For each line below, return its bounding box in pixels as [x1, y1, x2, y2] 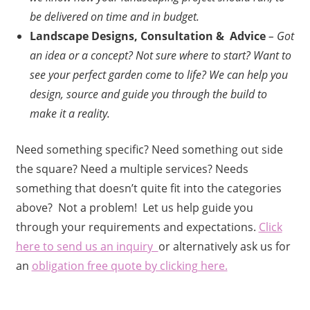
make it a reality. [29, 105, 110, 121]
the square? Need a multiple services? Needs [15, 161, 248, 176]
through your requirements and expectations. [15, 219, 259, 235]
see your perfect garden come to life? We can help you [29, 66, 288, 82]
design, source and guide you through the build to [29, 86, 267, 102]
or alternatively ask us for [158, 238, 291, 254]
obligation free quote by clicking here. [31, 257, 228, 273]
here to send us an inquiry [15, 238, 158, 254]
